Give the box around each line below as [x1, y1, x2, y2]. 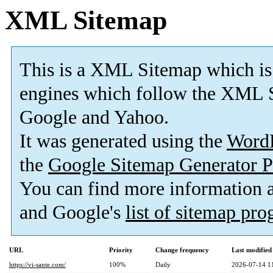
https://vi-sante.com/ [9, 261, 66, 269]
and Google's [19, 202, 126, 224]
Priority [109, 246, 133, 254]
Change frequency [155, 246, 209, 254]
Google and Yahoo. [19, 107, 169, 129]
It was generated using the [19, 130, 227, 152]
